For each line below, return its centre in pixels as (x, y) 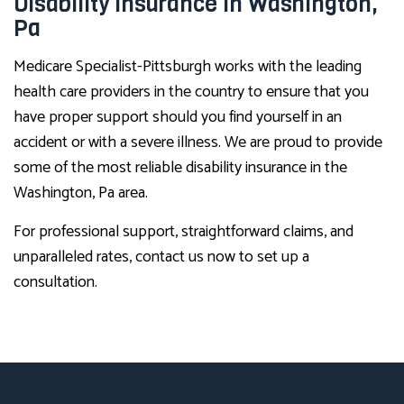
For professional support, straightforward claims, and (184, 232)
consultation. (55, 283)
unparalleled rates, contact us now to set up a (161, 257)
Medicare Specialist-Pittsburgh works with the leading (188, 67)
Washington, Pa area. (81, 193)
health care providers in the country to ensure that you (191, 92)
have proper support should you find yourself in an (178, 118)
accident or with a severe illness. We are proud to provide (198, 143)
